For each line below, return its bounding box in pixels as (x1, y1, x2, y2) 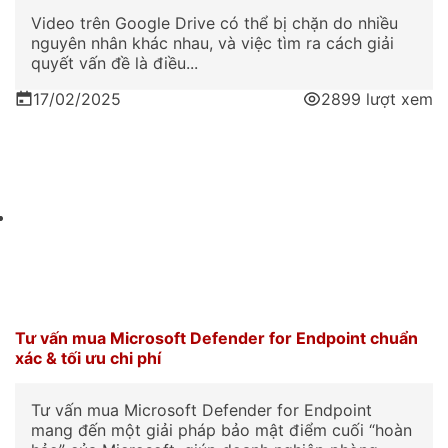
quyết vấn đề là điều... (31, 52, 198, 73)
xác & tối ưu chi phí (15, 348, 161, 369)
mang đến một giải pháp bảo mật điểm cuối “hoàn (31, 420, 412, 441)
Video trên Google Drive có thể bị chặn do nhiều (31, 12, 398, 33)
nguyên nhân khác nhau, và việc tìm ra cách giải (31, 32, 394, 53)
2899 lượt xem (321, 88, 433, 109)
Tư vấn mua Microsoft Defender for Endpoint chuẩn (15, 328, 418, 349)
